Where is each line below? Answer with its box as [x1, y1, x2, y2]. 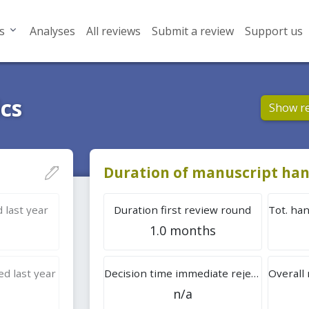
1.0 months [149, 221, 216, 239]
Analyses [29, 23, 75, 39]
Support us [244, 23, 303, 39]
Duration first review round [114, 202, 252, 217]
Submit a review [151, 23, 234, 39]
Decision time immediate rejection [250, 266, 259, 280]
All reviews [86, 23, 141, 39]
